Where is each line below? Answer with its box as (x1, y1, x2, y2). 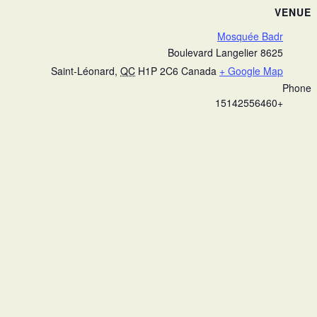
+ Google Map (219, 64, 283, 79)
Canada (181, 64, 217, 79)
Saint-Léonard (51, 64, 115, 79)
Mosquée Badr (217, 29, 283, 44)
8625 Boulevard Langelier (260, 45, 283, 60)
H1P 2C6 (138, 64, 178, 79)
